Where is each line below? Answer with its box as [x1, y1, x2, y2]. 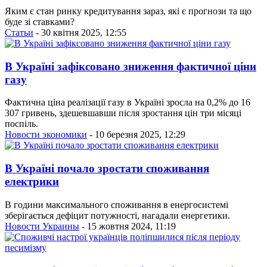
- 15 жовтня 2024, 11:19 [79, 221, 176, 231]
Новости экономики [5, 129, 87, 140]
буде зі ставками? [5, 16, 74, 27]
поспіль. [5, 119, 38, 129]
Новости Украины [5, 221, 79, 231]
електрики [5, 175, 59, 188]
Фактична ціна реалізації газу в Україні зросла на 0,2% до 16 [5, 97, 250, 108]
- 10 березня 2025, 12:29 [87, 129, 185, 140]
